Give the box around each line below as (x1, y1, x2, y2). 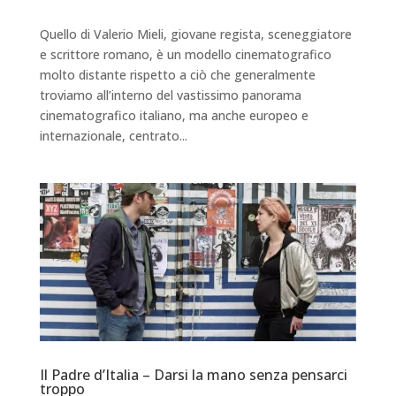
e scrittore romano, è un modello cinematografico (39, 45, 331, 63)
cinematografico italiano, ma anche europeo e (39, 106, 308, 124)
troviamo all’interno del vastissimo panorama (39, 86, 301, 103)
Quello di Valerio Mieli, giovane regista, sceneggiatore (39, 25, 352, 42)
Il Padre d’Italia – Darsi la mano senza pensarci (39, 365, 347, 385)
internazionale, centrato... (39, 126, 187, 144)
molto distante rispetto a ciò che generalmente (39, 65, 316, 83)
